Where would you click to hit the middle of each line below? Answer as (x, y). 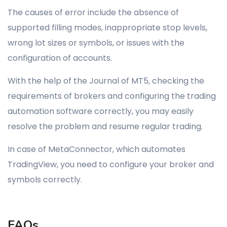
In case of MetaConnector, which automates (97, 149)
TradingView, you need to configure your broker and (111, 164)
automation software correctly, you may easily (101, 111)
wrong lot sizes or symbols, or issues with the (96, 43)
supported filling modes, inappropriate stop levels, (107, 28)
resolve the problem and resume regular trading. (105, 126)
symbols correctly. (45, 180)
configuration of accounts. (60, 58)
